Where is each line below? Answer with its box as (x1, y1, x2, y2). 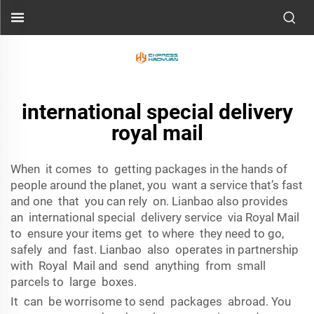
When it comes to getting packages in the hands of (11, 162, 287, 176)
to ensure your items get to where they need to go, (11, 226, 284, 240)
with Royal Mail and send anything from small (11, 259, 266, 273)
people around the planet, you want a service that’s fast (11, 178, 303, 192)
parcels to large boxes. (11, 275, 137, 289)
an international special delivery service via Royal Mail (11, 210, 299, 224)
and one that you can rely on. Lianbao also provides (11, 194, 288, 208)
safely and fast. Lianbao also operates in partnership (11, 243, 299, 257)
